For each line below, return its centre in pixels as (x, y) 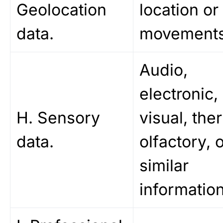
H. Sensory (58, 118)
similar (164, 166)
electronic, (179, 94)
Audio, (164, 70)
